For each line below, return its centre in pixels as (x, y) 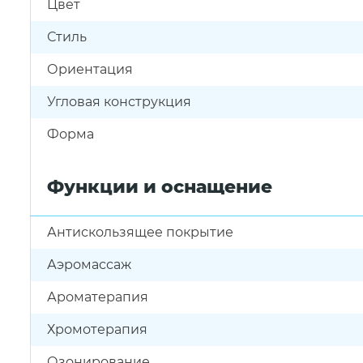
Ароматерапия (98, 297)
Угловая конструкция (119, 102)
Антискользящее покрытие (140, 232)
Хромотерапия (97, 329)
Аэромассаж (89, 265)
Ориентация (90, 69)
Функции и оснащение (160, 187)
